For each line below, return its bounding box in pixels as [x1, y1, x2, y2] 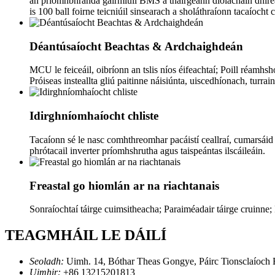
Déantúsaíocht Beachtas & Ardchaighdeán [29, 39, 243, 53]
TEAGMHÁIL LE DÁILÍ [5, 227, 166, 244]
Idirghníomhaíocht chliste [29, 109, 158, 123]
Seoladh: [29, 256, 64, 267]
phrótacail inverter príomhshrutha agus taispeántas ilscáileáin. [29, 145, 265, 156]
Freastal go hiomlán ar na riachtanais [29, 179, 219, 192]
